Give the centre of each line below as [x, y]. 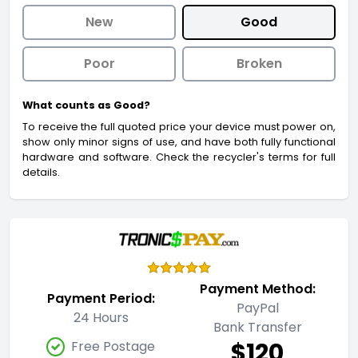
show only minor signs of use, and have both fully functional [179, 142]
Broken [259, 64]
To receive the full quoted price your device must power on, [179, 127]
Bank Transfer [257, 328]
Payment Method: [257, 289]
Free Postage [113, 347]
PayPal [257, 308]
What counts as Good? [86, 105]
